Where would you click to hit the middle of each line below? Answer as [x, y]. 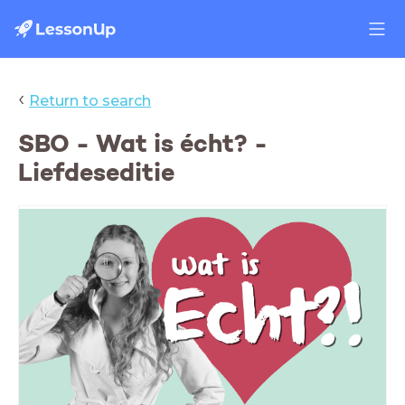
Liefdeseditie [96, 173]
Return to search [90, 101]
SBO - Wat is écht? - [143, 144]
